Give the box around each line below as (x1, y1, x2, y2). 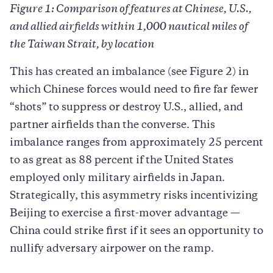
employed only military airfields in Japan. (10, 173, 225, 183)
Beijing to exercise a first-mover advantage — (10, 208, 240, 219)
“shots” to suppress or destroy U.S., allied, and (10, 102, 243, 113)
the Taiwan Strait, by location (10, 40, 154, 50)
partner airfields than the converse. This (10, 120, 215, 130)
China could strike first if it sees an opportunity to (10, 226, 263, 236)
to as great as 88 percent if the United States (10, 155, 233, 166)
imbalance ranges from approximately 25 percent (10, 138, 263, 148)
